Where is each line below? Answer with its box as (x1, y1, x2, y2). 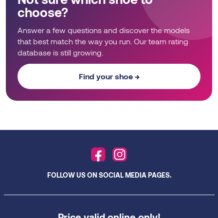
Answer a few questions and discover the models (18, 25, 190, 35)
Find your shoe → (78, 71, 140, 81)
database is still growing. (18, 47, 103, 57)
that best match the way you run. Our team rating (18, 36, 188, 46)
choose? (18, 4, 68, 19)
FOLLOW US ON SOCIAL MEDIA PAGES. (47, 171, 171, 180)
